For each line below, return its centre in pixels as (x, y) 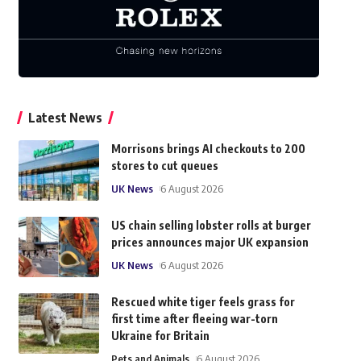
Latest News (65, 118)
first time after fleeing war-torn (194, 319)
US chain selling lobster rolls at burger (211, 226)
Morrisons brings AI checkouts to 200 (208, 149)
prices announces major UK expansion (210, 243)
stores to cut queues (164, 166)
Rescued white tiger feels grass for (203, 302)
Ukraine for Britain (160, 336)
